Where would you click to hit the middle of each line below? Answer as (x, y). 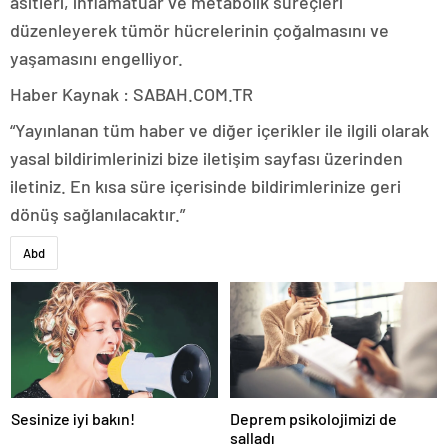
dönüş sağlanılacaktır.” (97, 213)
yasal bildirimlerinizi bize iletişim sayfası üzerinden (206, 157)
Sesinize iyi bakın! (73, 418)
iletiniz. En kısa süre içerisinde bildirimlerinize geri (205, 185)
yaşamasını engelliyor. (96, 57)
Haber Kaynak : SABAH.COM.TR (131, 93)
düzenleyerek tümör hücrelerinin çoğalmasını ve (199, 29)
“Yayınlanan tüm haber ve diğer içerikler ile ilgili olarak (219, 129)
